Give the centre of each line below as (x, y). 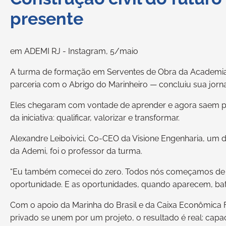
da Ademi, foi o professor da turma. (76, 151)
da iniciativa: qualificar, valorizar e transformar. (95, 118)
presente (47, 19)
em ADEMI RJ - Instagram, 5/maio (74, 51)
